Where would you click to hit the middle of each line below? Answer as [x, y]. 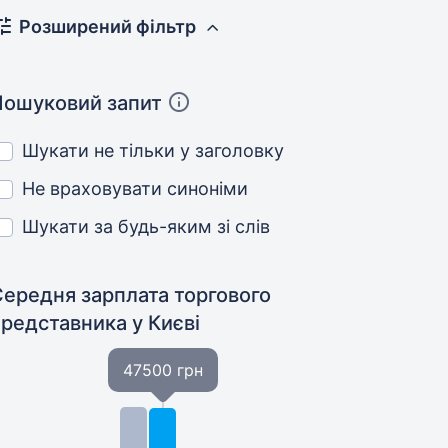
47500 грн [162, 370]
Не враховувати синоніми [135, 188]
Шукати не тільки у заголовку [153, 150]
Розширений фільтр [108, 26]
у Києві [166, 323]
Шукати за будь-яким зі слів [146, 226]
